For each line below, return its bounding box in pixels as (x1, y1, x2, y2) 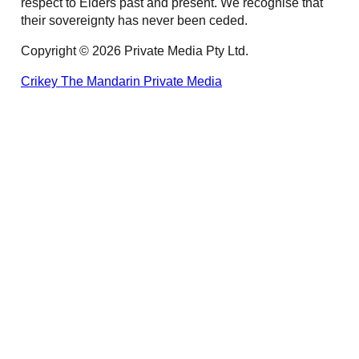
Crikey (20, 74, 61, 89)
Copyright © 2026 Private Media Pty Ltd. (20, 43, 248, 58)
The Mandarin (60, 74, 143, 89)
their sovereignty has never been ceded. (20, 12, 248, 27)
